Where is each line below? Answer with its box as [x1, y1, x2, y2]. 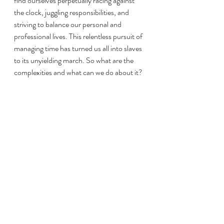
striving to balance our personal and [14, 18, 123, 30]
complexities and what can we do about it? [14, 66, 142, 78]
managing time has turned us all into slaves [14, 42, 143, 54]
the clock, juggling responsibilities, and [14, 6, 130, 18]
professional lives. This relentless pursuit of [14, 30, 144, 42]
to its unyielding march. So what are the [14, 54, 135, 66]
